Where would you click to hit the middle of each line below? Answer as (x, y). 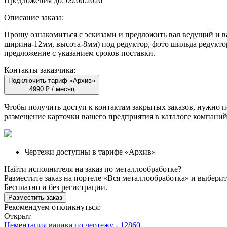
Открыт (17, 216)
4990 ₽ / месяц (52, 89)
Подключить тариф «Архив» (52, 80)
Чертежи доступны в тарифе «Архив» (90, 152)
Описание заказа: (34, 17)
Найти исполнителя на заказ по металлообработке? (93, 169)
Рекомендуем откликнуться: (52, 207)
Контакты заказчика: (40, 70)
